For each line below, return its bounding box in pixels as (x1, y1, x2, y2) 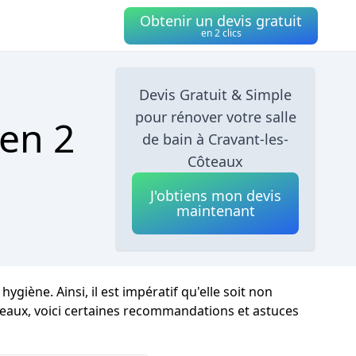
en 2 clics (200, 25, 242, 40)
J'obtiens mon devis (149, 186, 281, 205)
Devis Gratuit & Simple (139, 85, 292, 104)
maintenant (176, 201, 255, 220)
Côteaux (188, 152, 244, 171)
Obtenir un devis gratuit (140, 10, 302, 30)
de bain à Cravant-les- (142, 130, 289, 149)
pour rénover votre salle (134, 107, 296, 126)
